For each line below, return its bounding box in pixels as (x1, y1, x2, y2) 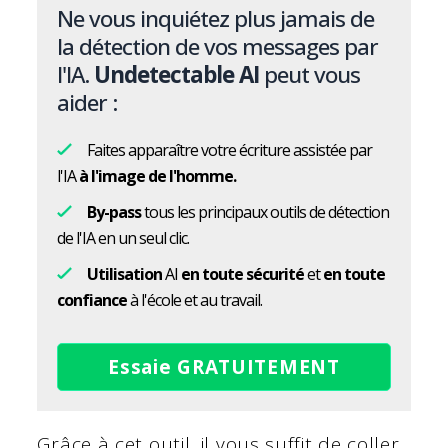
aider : (57, 87, 118, 119)
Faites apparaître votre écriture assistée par (87, 139, 373, 162)
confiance (57, 289, 128, 312)
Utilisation (87, 263, 163, 286)
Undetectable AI (94, 59, 260, 91)
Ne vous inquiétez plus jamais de (57, 3, 375, 35)
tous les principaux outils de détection (141, 201, 390, 224)
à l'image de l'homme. (79, 165, 237, 188)
